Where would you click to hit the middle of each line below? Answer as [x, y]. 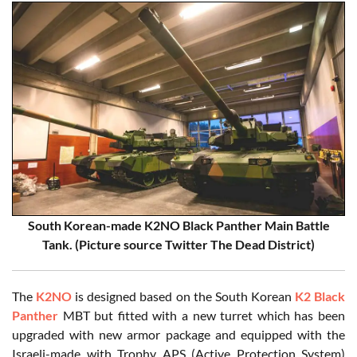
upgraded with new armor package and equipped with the [178, 335]
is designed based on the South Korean [183, 296]
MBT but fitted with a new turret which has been [202, 316]
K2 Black [320, 296]
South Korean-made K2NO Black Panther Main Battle [178, 226]
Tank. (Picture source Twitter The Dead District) [178, 245]
